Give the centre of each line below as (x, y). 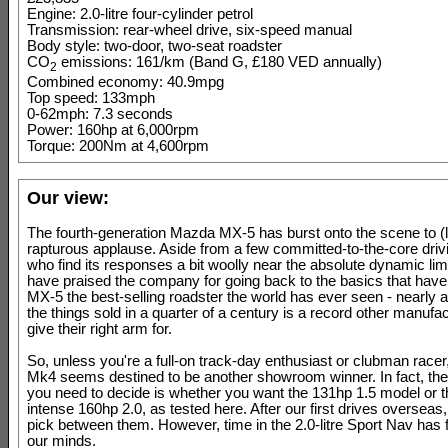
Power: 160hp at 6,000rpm (113, 129)
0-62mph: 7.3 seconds (100, 113)
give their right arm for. (99, 328)
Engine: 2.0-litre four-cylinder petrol (140, 14)
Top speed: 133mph (91, 97)
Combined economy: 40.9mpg (125, 81)
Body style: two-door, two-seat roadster (154, 46)
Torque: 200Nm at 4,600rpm (118, 145)
